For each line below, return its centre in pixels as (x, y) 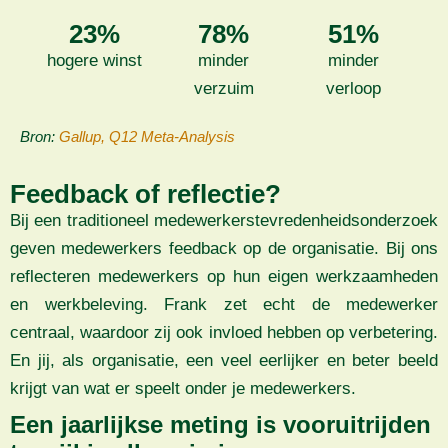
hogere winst (95, 61)
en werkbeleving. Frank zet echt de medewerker (224, 305)
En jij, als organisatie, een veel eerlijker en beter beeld (224, 361)
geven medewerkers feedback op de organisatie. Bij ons (224, 249)
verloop (353, 89)
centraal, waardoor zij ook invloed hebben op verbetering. (224, 333)
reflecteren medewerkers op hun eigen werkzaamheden (224, 277)
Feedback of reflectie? (145, 194)
